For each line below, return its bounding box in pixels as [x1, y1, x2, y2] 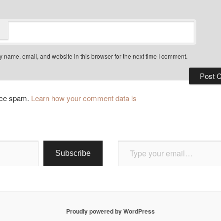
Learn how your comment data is [31, 92, 137, 103]
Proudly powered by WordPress [66, 206, 155, 216]
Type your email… [117, 135, 139, 144]
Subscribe [55, 148, 91, 157]
